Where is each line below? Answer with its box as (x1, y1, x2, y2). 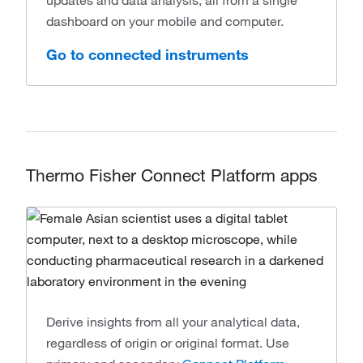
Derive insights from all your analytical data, (46, 314, 300, 330)
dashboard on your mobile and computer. (46, 13, 284, 29)
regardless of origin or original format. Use (46, 335, 289, 351)
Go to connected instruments (46, 45, 249, 63)
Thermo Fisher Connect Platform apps (26, 164, 318, 186)
